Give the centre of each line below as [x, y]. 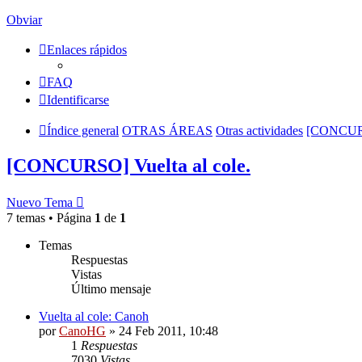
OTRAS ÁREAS [167, 130]
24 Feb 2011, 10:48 [168, 330]
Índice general [83, 130]
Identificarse [78, 100]
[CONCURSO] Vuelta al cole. [128, 165]
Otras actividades [259, 130]
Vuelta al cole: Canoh [94, 316]
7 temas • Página [51, 217]
